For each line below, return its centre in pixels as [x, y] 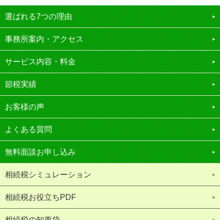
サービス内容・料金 [40, 62]
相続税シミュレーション [48, 175]
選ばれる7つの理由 [39, 17]
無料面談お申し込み [40, 152]
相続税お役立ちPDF [41, 197]
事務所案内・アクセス [44, 39]
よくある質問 [28, 130]
